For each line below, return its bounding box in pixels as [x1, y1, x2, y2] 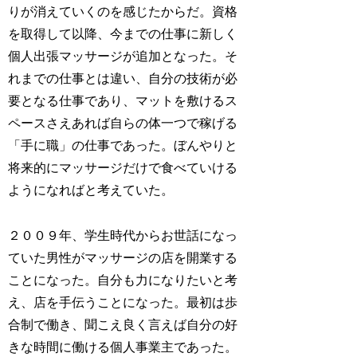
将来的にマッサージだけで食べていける [8, 161, 238, 175]
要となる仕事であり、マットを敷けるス [8, 94, 238, 108]
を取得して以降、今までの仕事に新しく [8, 27, 238, 41]
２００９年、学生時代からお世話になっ [8, 228, 238, 242]
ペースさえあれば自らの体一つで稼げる [8, 116, 238, 131]
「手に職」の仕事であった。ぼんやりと [8, 139, 238, 153]
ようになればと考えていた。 [8, 183, 175, 198]
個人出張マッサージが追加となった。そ [8, 49, 238, 64]
